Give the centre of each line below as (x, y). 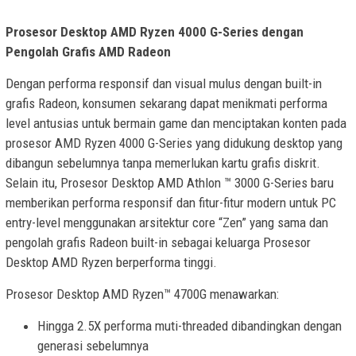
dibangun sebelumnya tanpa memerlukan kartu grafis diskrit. (163, 163)
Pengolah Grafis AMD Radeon (88, 51)
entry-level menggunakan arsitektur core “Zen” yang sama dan (167, 222)
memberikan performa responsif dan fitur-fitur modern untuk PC (171, 202)
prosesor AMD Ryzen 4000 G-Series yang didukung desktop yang (174, 143)
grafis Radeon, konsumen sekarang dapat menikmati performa (166, 103)
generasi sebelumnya (93, 345)
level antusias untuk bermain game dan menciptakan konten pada (176, 123)
